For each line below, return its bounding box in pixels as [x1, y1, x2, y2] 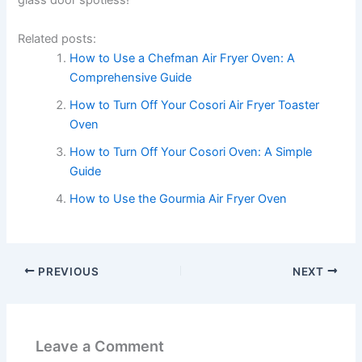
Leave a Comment [36, 336, 165, 355]
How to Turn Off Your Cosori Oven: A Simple [69, 144, 313, 159]
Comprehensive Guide [69, 69, 192, 85]
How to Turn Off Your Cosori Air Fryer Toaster [69, 97, 320, 112]
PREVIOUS [35, 264, 99, 278]
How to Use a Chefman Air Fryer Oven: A [69, 50, 296, 65]
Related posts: [18, 31, 97, 46]
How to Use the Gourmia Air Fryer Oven [69, 191, 288, 206]
